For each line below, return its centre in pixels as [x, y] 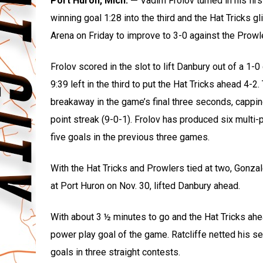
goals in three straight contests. [115, 252]
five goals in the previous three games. [130, 137]
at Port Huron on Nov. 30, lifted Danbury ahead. [145, 186]
